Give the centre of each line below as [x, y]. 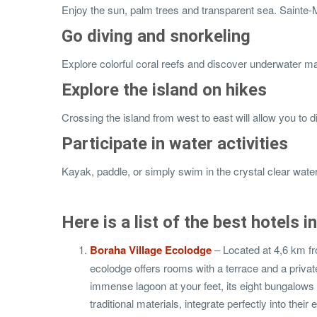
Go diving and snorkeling [156, 36]
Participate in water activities [175, 144]
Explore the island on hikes [164, 90]
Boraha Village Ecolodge [151, 250]
